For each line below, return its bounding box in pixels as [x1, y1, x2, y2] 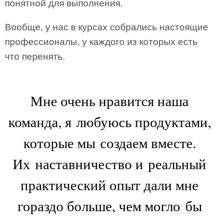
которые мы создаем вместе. [23, 132, 196, 152]
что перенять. [5, 51, 65, 62]
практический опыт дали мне [21, 175, 198, 194]
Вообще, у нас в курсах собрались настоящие [5, 22, 208, 32]
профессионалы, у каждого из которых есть [5, 36, 197, 47]
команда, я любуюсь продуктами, [8, 111, 211, 131]
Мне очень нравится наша [30, 90, 189, 110]
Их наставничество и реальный [13, 153, 206, 173]
